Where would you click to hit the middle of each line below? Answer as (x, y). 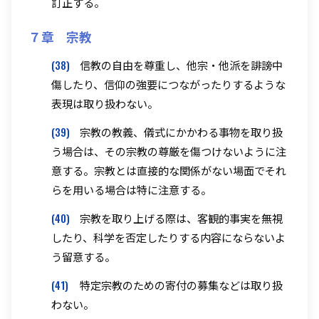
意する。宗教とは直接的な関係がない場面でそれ (169, 170)
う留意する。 (83, 256)
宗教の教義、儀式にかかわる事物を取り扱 (181, 131)
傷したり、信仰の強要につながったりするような (168, 84)
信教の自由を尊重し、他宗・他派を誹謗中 (181, 65)
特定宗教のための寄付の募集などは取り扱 (181, 284)
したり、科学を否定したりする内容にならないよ (168, 237)
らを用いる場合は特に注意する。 (131, 189)
